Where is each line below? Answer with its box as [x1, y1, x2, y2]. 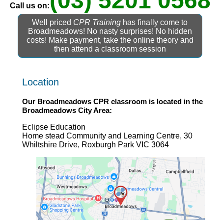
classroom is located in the [109, 97, 203, 106]
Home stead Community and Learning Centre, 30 [22, 132, 192, 140]
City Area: [76, 106, 112, 115]
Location [22, 77, 59, 88]
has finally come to [121, 18, 188, 27]
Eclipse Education [22, 123, 85, 132]
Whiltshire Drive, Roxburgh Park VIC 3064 [22, 140, 169, 149]
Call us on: [9, 1, 50, 10]
